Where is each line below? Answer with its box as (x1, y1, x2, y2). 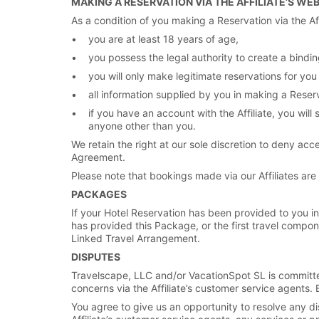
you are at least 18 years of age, (88, 33, 239, 45)
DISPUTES (71, 251, 120, 263)
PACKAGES (71, 188, 127, 200)
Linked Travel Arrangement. (71, 232, 200, 244)
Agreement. (71, 151, 125, 163)
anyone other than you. (88, 120, 196, 132)
